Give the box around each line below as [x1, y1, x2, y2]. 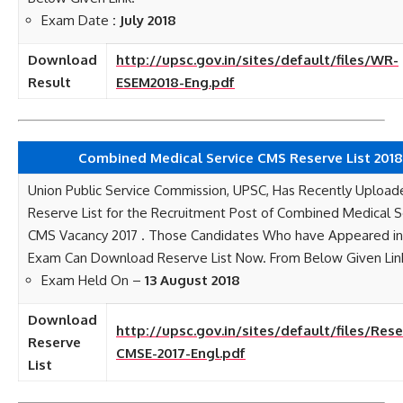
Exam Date [41, 12, 112, 29]
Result [28, 74, 71, 91]
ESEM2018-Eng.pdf [116, 74, 235, 91]
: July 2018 [112, 12, 176, 29]
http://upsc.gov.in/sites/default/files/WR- [116, 51, 399, 68]
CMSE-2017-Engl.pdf [116, 345, 246, 362]
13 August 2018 [145, 272, 240, 289]
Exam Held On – [41, 272, 145, 289]
